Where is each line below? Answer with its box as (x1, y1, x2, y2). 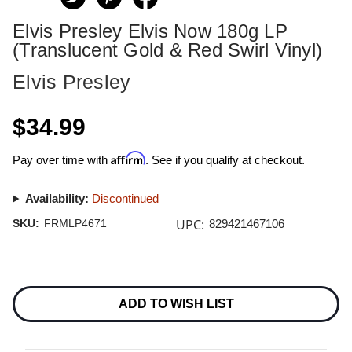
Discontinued (91, 192, 159, 205)
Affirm (111, 151, 145, 165)
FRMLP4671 (43, 217, 107, 229)
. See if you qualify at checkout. (145, 153, 305, 167)
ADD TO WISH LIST (118, 297, 234, 311)
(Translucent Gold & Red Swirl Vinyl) (13, 39, 322, 60)
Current (13, 275, 46, 288)
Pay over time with (13, 153, 111, 167)
